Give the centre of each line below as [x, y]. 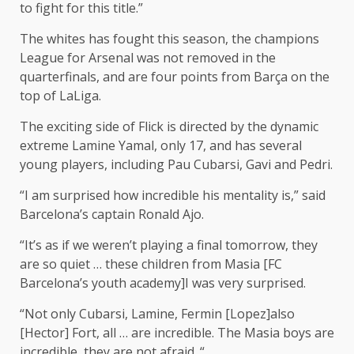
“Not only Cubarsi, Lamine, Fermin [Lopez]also [157, 314]
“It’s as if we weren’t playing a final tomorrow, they [169, 245]
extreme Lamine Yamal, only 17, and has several [161, 146]
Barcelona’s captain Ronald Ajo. [112, 215]
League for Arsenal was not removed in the [148, 58]
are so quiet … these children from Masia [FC [151, 264]
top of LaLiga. [60, 96]
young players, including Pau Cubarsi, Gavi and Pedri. [176, 165]
